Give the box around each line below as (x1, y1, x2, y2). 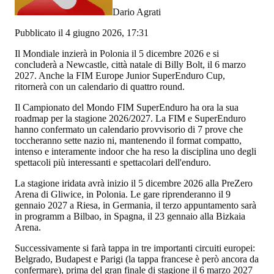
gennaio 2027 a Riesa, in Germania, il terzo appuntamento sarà (15, 199, 256, 210)
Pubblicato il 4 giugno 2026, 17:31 (15, 27, 149, 38)
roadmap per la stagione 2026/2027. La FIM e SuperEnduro (15, 113, 246, 124)
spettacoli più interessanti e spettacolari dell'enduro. (15, 157, 211, 168)
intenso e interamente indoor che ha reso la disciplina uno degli (15, 146, 256, 157)
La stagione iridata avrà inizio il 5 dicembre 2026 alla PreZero (15, 177, 253, 188)
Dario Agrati (113, 6, 161, 17)
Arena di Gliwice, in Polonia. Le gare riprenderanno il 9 (15, 188, 231, 199)
